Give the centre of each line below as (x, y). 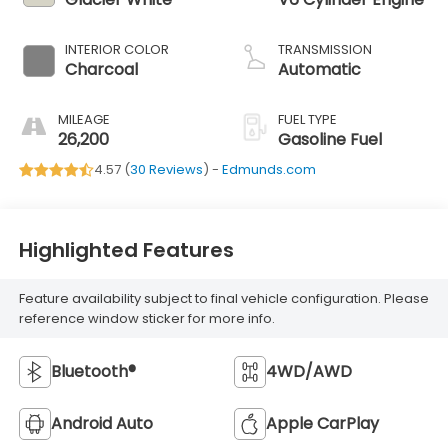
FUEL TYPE (307, 120)
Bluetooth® (93, 372)
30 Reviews (166, 170)
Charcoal (101, 70)
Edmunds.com (268, 170)
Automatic (319, 70)
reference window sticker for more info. (146, 318)
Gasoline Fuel (330, 140)
